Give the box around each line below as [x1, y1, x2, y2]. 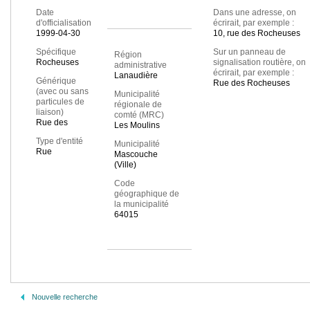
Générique [36, 76, 76, 86]
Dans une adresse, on [212, 8, 296, 18]
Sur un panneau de [212, 47, 286, 57]
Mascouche [113, 149, 158, 160]
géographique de [113, 189, 179, 199]
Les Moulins [113, 120, 160, 131]
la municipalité [113, 199, 169, 210]
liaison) [36, 107, 64, 118]
